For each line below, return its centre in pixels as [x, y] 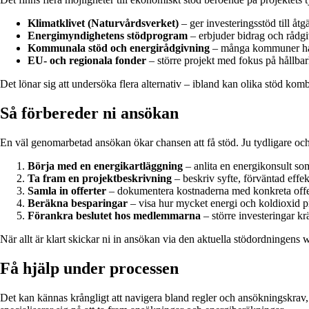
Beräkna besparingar [78, 203]
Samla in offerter [67, 191]
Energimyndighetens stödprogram [108, 36]
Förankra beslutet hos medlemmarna [114, 216]
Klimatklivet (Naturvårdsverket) [103, 23]
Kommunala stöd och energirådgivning [119, 48]
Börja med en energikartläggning [105, 166]
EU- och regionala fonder [87, 61]
